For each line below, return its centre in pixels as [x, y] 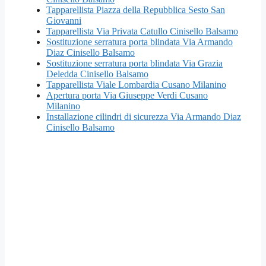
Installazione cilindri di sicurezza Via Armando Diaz [144, 116]
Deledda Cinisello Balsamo [97, 74]
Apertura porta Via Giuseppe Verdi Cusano [127, 95]
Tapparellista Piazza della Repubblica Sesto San [136, 9]
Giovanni [64, 20]
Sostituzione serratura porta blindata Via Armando [140, 42]
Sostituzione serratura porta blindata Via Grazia [134, 63]
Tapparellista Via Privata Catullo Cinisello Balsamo [142, 31]
